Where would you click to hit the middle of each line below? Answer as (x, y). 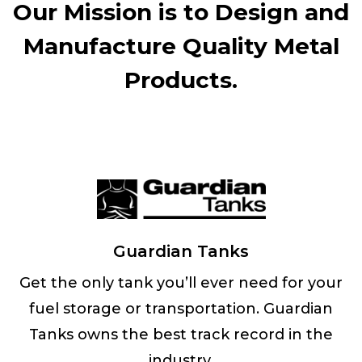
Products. (181, 80)
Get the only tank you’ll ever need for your (181, 283)
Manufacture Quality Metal (181, 46)
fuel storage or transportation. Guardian (181, 309)
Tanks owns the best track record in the (181, 335)
